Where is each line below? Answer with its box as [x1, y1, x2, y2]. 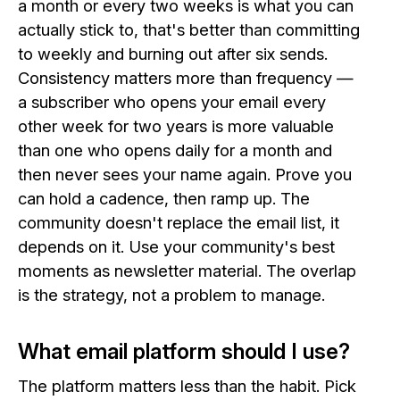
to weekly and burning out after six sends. [18, 44, 328, 64]
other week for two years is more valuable [18, 116, 334, 137]
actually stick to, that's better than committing [18, 20, 360, 40]
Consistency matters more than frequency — [18, 68, 354, 88]
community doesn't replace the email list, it [18, 212, 339, 233]
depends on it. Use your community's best [18, 237, 335, 257]
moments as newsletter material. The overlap [18, 261, 356, 281]
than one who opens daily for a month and [18, 140, 332, 161]
